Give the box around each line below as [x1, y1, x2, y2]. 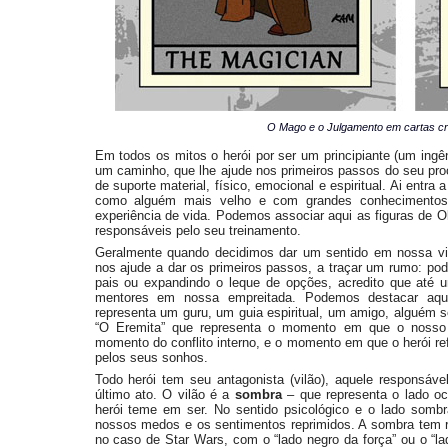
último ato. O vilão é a [94, 387, 235, 402]
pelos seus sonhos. [94, 350, 208, 365]
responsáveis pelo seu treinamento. [94, 223, 301, 238]
